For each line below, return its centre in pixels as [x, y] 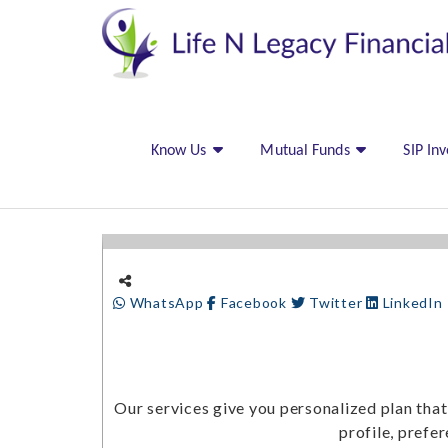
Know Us [178, 151]
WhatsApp [166, 302]
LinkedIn [410, 302]
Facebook [254, 302]
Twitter [335, 302]
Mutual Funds [305, 151]
